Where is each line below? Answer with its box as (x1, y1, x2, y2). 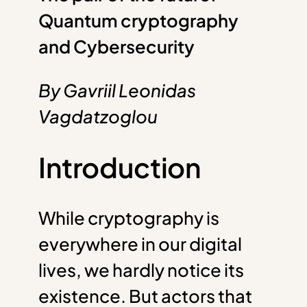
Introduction (38, 149, 201, 184)
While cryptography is (38, 206, 219, 229)
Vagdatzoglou (38, 104, 158, 127)
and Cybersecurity (38, 35, 195, 58)
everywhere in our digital (38, 232, 242, 255)
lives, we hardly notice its (38, 258, 244, 281)
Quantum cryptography (38, 9, 238, 32)
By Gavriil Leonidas (38, 78, 196, 101)
